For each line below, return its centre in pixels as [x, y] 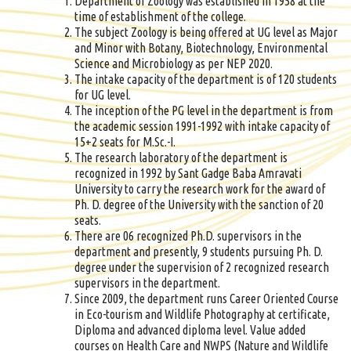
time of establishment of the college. [160, 16]
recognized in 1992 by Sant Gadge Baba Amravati [188, 173]
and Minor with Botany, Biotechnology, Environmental [201, 48]
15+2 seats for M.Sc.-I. [125, 142]
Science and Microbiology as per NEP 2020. [174, 63]
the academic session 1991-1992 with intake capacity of [202, 126]
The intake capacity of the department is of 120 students [206, 79]
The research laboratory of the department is [181, 157]
